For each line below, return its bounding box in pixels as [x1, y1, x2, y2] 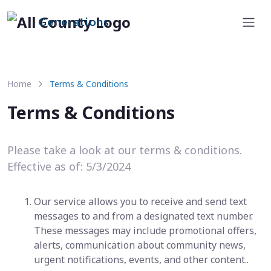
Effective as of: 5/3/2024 [7, 159, 131, 174]
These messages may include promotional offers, [34, 224, 256, 237]
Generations [38, 18, 109, 28]
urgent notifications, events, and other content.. [34, 253, 249, 266]
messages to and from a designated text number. [34, 209, 253, 223]
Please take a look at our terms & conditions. [7, 143, 242, 157]
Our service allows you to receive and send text [34, 195, 247, 208]
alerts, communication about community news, [34, 238, 246, 252]
